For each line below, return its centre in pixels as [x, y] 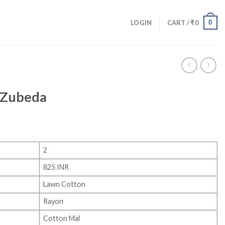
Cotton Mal [62, 218]
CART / [179, 23]
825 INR [56, 167]
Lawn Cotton [65, 184]
